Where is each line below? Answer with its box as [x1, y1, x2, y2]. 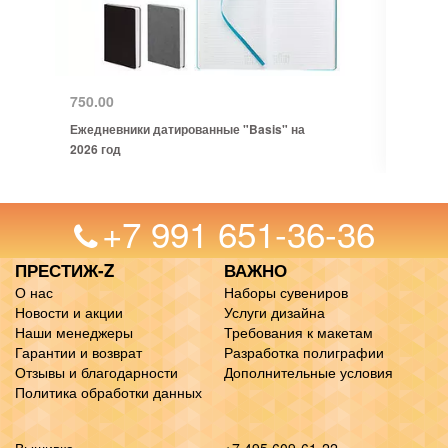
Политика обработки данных [15, 382, 202, 402]
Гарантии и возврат [15, 342, 142, 362]
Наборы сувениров [224, 282, 348, 302]
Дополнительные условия [224, 362, 393, 382]
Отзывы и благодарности [15, 362, 178, 382]
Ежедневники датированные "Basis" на [70, 120, 305, 138]
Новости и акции [15, 302, 123, 322]
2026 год [70, 140, 121, 158]
